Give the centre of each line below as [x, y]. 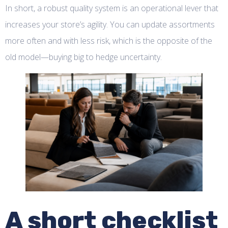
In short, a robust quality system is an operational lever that [112, 8]
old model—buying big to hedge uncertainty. [83, 57]
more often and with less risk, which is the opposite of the [109, 40]
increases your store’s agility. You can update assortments [110, 24]
